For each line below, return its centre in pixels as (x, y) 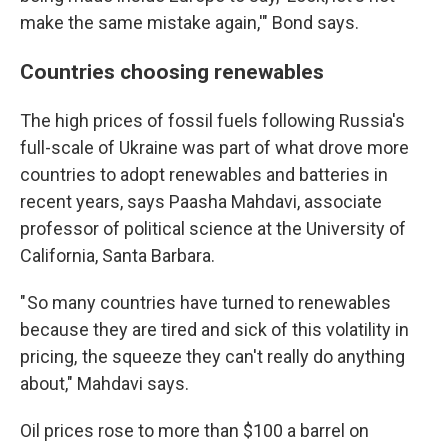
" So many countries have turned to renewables (205, 302)
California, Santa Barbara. (117, 255)
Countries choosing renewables (172, 71)
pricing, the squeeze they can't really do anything (212, 356)
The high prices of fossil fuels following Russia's (212, 120)
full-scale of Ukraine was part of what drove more (214, 147)
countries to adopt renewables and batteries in (204, 174)
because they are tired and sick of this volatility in (214, 329)
